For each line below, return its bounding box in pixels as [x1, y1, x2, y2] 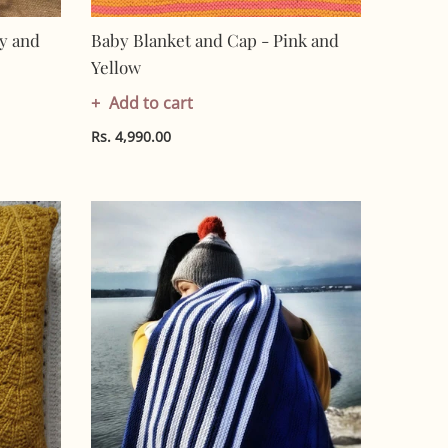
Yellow [90, 56, 141, 79]
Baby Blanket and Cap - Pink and [90, 29, 339, 52]
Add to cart [108, 92, 193, 115]
